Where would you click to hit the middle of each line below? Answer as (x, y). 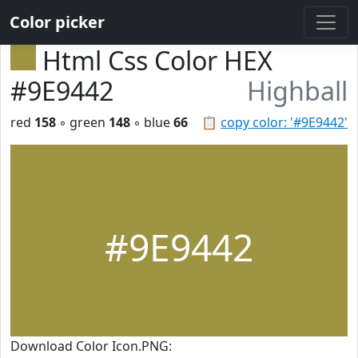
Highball (297, 91)
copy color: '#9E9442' (284, 122)
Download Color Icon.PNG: (91, 346)
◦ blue (152, 122)
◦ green (82, 122)
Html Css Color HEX (157, 60)
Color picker (57, 22)
